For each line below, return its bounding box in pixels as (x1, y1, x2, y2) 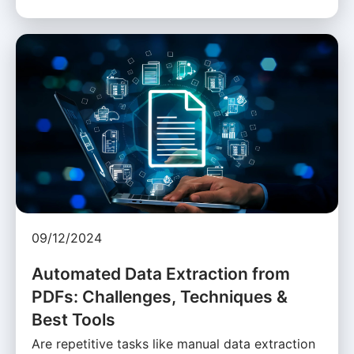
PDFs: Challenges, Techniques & (32, 286, 288, 307)
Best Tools (32, 309, 115, 330)
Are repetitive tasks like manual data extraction (32, 335, 315, 352)
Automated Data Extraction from (32, 263, 290, 284)
